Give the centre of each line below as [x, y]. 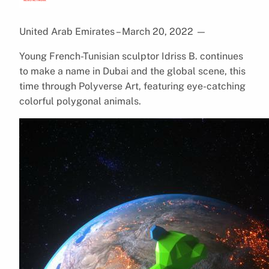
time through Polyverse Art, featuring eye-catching [132, 86]
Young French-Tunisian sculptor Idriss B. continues [131, 56]
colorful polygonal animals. [81, 101]
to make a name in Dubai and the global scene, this [132, 71]
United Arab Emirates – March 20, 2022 [107, 31]
